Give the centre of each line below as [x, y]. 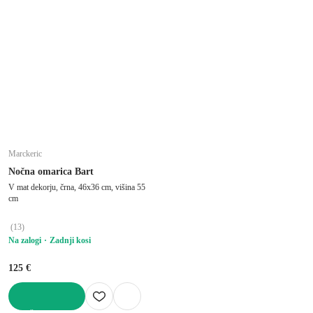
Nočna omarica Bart [51, 171]
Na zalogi [25, 240]
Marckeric [25, 153]
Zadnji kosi [70, 240]
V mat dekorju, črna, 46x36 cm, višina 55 [77, 187]
